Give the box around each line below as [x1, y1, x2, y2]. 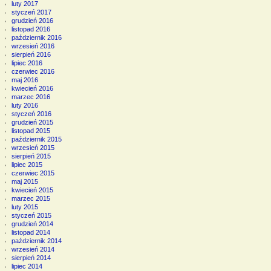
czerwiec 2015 [11, 169, 54, 177]
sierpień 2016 [11, 51, 51, 59]
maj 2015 [11, 178, 38, 186]
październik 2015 [11, 135, 62, 143]
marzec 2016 [11, 93, 50, 101]
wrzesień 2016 [11, 42, 54, 50]
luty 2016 [11, 102, 38, 109]
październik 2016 [11, 34, 62, 42]
